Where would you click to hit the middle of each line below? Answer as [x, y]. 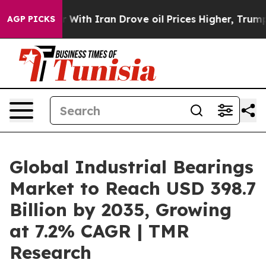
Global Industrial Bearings [132, 167]
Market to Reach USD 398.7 [133, 188]
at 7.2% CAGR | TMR [99, 231]
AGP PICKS [31, 19]
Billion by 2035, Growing [121, 210]
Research [50, 252]
